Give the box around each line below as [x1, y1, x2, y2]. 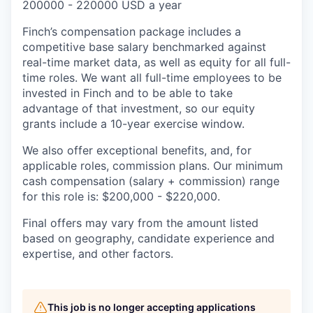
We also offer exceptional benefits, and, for [22, 143, 252, 158]
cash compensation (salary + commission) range [22, 174, 279, 189]
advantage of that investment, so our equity [22, 101, 255, 116]
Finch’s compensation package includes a [22, 24, 241, 39]
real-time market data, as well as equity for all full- [22, 55, 291, 70]
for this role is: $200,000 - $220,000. [22, 189, 220, 204]
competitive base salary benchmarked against [22, 40, 266, 54]
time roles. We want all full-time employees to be [22, 71, 282, 85]
